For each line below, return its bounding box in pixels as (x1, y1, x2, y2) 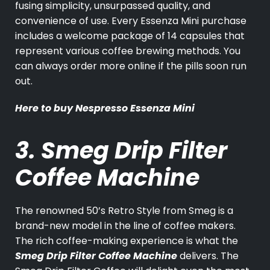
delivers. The (177, 249, 239, 263)
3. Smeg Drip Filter (15, 134, 227, 167)
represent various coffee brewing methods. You (15, 44, 240, 58)
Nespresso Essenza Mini (75, 101, 197, 116)
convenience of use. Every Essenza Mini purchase (15, 14, 246, 28)
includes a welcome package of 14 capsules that (15, 29, 245, 43)
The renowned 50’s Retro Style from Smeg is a (15, 204, 233, 218)
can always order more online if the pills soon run (15, 59, 246, 74)
